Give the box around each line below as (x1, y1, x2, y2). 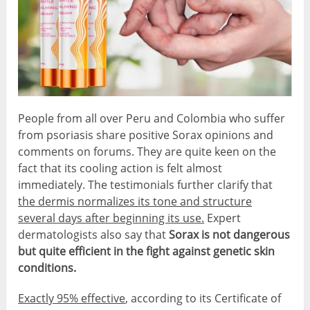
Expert (204, 210, 241, 226)
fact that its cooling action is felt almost (18, 161, 223, 176)
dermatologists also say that (18, 227, 170, 243)
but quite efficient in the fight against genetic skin (18, 244, 275, 259)
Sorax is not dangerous (169, 227, 291, 243)
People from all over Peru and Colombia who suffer (18, 111, 286, 127)
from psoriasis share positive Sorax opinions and (18, 127, 274, 143)
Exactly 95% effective (18, 291, 126, 307)
